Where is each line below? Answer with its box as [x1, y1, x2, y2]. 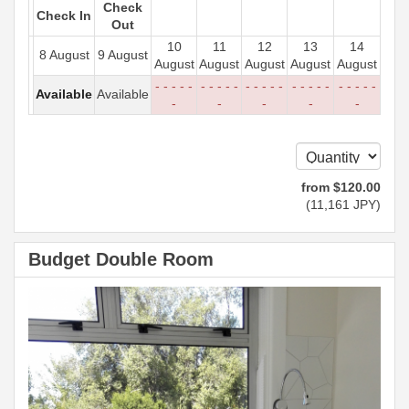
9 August [98, 47, 148, 63]
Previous [53, 288, 124, 309]
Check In [37, 8, 91, 24]
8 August [38, 47, 89, 63]
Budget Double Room [28, 249, 214, 270]
